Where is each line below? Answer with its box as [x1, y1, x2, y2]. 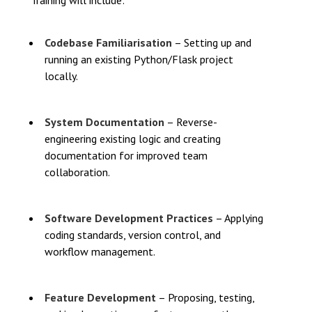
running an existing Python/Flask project [45, 52, 233, 66]
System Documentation [45, 115, 164, 129]
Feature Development [45, 290, 156, 304]
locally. [45, 69, 78, 83]
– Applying [213, 211, 263, 225]
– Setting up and [172, 36, 251, 49]
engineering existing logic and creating [45, 132, 221, 146]
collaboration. [45, 165, 110, 179]
